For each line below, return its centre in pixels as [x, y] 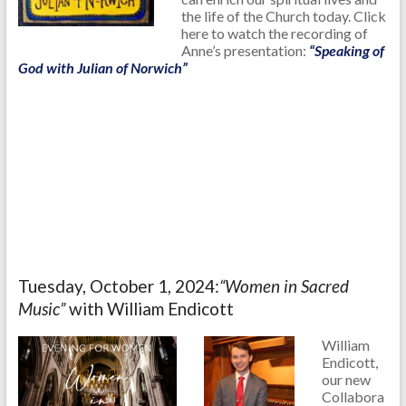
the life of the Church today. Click [283, 16]
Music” [43, 309]
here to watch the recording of [274, 34]
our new [346, 380]
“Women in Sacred [284, 286]
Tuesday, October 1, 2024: [118, 286]
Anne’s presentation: [245, 51]
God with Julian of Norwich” [102, 68]
